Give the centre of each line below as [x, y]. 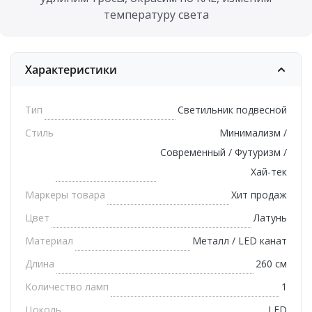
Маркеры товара [65, 195]
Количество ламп [67, 287]
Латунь [270, 218]
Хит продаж [259, 195]
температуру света [156, 15]
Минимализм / [253, 133]
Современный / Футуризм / [224, 153]
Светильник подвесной [232, 110]
